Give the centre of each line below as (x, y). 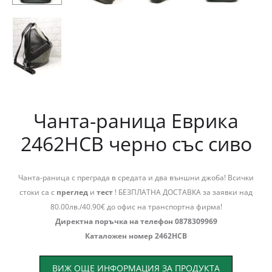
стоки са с (38, 192)
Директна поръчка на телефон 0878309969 (136, 221)
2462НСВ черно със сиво (136, 144)
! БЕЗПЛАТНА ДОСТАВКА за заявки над (184, 192)
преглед (72, 192)
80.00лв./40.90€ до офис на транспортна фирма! (136, 207)
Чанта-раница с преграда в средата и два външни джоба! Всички (136, 178)
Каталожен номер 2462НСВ (136, 236)
